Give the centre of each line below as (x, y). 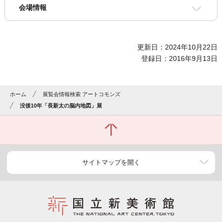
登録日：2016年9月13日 (180, 59)
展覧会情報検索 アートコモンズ (82, 94)
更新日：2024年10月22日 (178, 47)
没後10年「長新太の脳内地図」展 (61, 106)
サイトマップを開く (111, 163)
